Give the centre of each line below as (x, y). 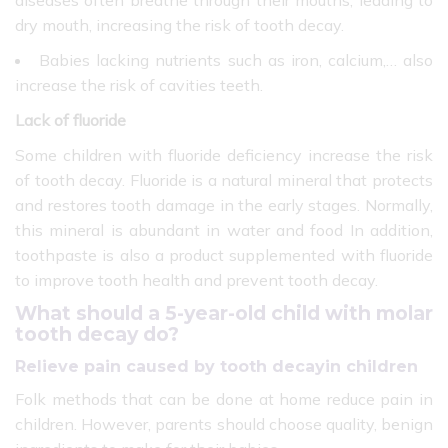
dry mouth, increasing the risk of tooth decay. (179, 25)
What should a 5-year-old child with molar (224, 312)
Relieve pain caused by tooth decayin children (216, 367)
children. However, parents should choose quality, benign (224, 424)
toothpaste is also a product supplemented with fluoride (224, 254)
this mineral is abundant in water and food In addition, (224, 229)
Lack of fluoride (70, 119)
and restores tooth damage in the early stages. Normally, (224, 204)
